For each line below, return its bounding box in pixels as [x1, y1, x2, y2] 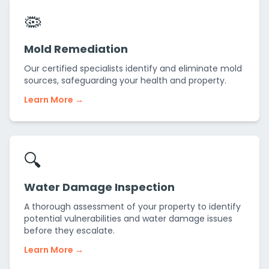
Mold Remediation [24, 41, 128, 56]
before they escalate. [24, 225, 115, 237]
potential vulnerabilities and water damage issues [24, 213, 232, 225]
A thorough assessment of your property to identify [24, 201, 241, 213]
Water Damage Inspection [24, 180, 175, 195]
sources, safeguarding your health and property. [24, 74, 226, 86]
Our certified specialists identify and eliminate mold [24, 62, 242, 74]
